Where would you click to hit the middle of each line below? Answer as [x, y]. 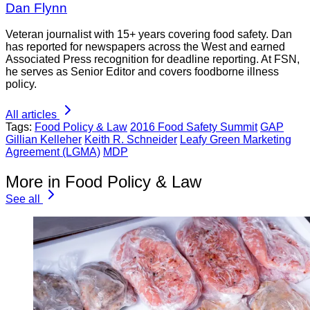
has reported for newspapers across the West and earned [145, 47]
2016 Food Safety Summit [194, 127]
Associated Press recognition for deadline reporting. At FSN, [153, 60]
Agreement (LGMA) [53, 152]
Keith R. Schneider [131, 140]
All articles [31, 115]
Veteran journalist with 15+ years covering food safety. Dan [149, 35]
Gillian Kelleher [44, 140]
